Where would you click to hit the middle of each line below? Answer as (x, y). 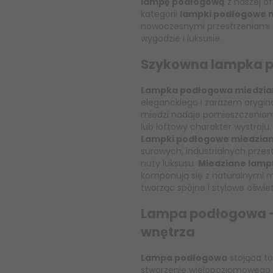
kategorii (160, 14)
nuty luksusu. (169, 164)
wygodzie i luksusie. (181, 39)
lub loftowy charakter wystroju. (206, 127)
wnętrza (168, 232)
